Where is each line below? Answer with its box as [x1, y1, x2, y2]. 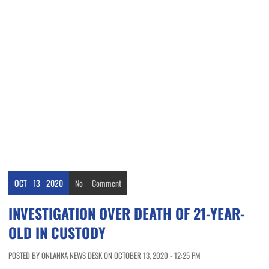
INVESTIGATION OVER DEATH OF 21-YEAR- [8, 202, 245, 225]
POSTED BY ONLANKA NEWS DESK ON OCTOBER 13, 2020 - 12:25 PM [8, 249, 201, 262]
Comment [92, 177, 121, 190]
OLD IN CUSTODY [8, 222, 106, 244]
